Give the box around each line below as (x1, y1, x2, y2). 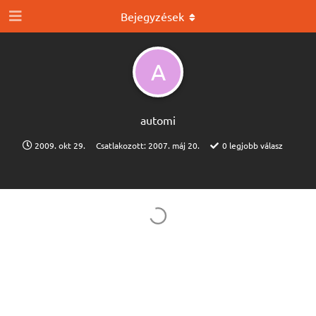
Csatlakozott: (96, 140, 148, 151)
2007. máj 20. (148, 140, 200, 151)
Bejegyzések (121, 9, 184, 23)
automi (140, 113, 176, 127)
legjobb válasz (227, 140, 283, 151)
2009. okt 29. (35, 140, 85, 151)
